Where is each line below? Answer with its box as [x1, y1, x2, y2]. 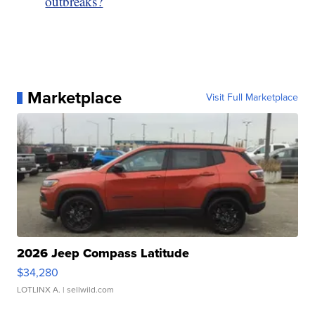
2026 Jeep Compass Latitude [17, 244, 190, 263]
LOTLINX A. [17, 283, 61, 297]
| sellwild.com [60, 283, 115, 297]
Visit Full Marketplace [205, 90, 298, 105]
